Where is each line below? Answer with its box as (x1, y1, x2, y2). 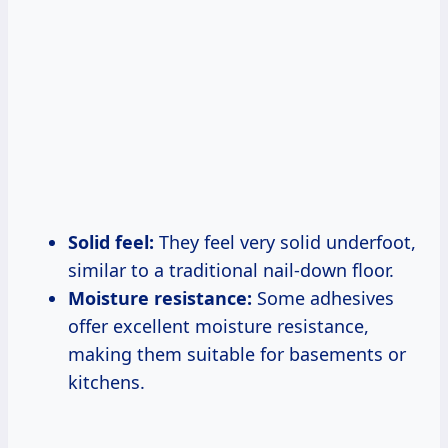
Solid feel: (68, 229, 154, 254)
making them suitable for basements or (68, 341, 406, 366)
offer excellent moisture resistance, (68, 313, 369, 338)
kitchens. (68, 369, 145, 394)
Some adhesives (252, 285, 394, 310)
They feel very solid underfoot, (154, 229, 416, 254)
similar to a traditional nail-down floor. (68, 257, 394, 282)
